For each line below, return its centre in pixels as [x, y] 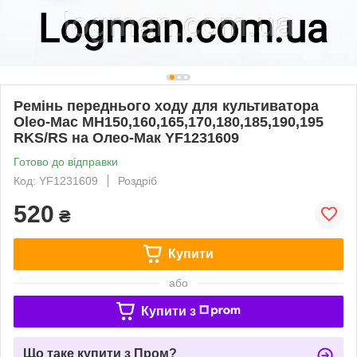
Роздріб [137, 180]
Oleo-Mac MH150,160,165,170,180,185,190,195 [169, 122]
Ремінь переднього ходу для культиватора [166, 106]
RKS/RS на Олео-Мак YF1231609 [126, 137]
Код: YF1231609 [56, 180]
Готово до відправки [66, 161]
